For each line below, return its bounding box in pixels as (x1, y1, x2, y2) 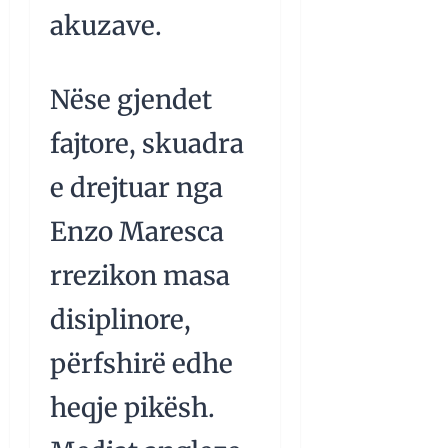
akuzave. (50, 8, 162, 42)
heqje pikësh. (50, 390, 215, 424)
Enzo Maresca (50, 214, 224, 248)
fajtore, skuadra (50, 126, 244, 160)
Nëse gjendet (50, 82, 212, 116)
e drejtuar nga (50, 170, 223, 204)
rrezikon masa (50, 258, 230, 292)
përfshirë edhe (50, 346, 233, 380)
